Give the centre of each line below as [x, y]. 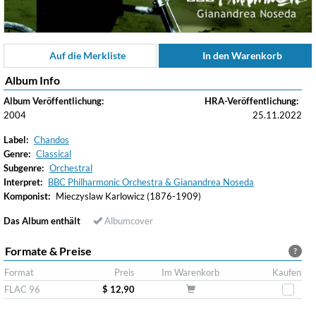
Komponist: [27, 196]
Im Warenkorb [190, 272]
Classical [54, 154]
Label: [16, 140]
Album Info [32, 80]
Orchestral [71, 168]
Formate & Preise [48, 251]
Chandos [51, 140]
